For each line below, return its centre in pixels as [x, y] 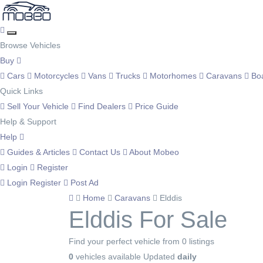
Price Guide [156, 106]
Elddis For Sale [148, 220]
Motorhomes [173, 76]
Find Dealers [102, 106]
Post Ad [83, 183]
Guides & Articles [38, 152]
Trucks [128, 76]
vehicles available [107, 257]
